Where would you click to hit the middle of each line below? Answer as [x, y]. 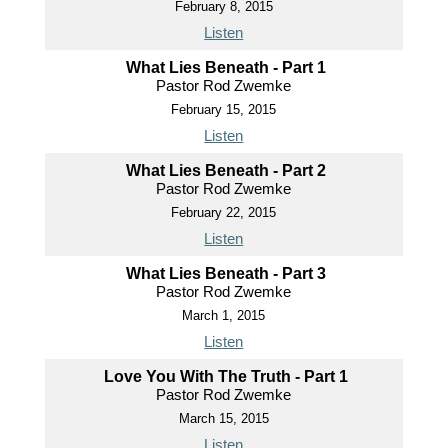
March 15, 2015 [223, 418]
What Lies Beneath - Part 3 [226, 273]
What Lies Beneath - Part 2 [226, 170]
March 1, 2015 [224, 315]
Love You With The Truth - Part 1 [226, 376]
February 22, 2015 [224, 212]
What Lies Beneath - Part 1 [226, 67]
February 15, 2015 [224, 109]
